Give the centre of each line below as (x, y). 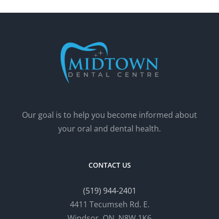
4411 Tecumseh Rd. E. (109, 204)
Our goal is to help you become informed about (109, 115)
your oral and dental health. (109, 128)
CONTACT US (109, 165)
